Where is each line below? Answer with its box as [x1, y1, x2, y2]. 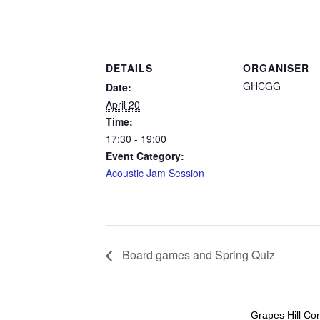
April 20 [106, 96, 140, 111]
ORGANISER [243, 60, 309, 75]
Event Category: [106, 148, 184, 163]
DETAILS [106, 60, 153, 75]
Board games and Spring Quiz [119, 246, 275, 263]
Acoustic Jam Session [106, 165, 204, 180]
